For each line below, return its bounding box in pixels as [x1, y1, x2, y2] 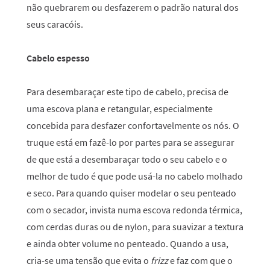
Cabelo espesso [27, 52, 90, 64]
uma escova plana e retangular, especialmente [27, 102, 213, 115]
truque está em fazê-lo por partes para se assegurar [27, 136, 234, 148]
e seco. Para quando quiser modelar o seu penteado [27, 187, 236, 199]
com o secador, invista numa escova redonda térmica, [27, 204, 242, 216]
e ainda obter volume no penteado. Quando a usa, [27, 237, 228, 250]
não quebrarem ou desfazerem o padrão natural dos [27, 1, 239, 13]
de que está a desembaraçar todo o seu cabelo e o [27, 153, 227, 165]
